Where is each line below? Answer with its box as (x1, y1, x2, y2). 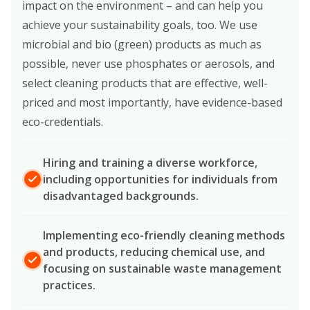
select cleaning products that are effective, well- (22, 75, 268, 91)
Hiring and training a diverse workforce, (43, 154, 257, 170)
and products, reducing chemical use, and (43, 244, 265, 259)
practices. (43, 277, 95, 293)
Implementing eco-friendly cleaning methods (43, 227, 285, 243)
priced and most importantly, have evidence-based (22, 94, 282, 110)
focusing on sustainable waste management (43, 260, 282, 276)
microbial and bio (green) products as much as (22, 36, 262, 52)
